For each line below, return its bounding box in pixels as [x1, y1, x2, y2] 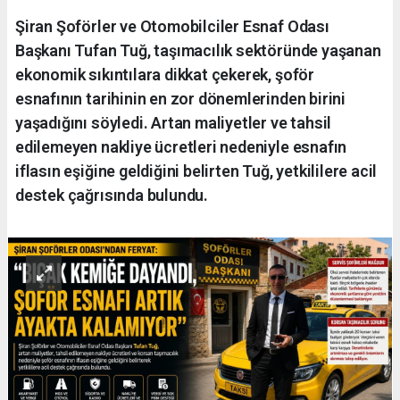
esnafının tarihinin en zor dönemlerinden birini [15, 88, 346, 108]
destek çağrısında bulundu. [15, 185, 209, 204]
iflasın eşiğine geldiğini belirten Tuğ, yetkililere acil [15, 161, 378, 180]
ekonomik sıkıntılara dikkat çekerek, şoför [15, 64, 314, 84]
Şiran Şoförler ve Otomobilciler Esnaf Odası [15, 16, 329, 36]
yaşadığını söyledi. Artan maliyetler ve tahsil [15, 112, 332, 132]
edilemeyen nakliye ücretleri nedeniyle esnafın [15, 137, 347, 156]
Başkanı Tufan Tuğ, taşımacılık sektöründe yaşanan [15, 40, 381, 60]
